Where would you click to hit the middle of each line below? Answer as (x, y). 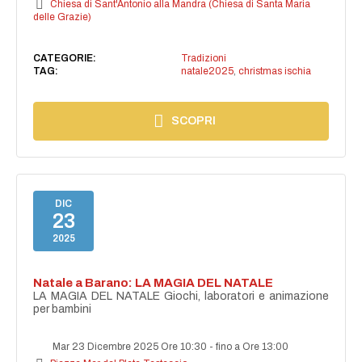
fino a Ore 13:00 (253, 347)
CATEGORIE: (65, 59)
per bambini (63, 309)
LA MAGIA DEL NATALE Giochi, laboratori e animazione (181, 297)
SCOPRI (194, 121)
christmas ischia (274, 72)
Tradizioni (203, 59)
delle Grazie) (63, 17)
